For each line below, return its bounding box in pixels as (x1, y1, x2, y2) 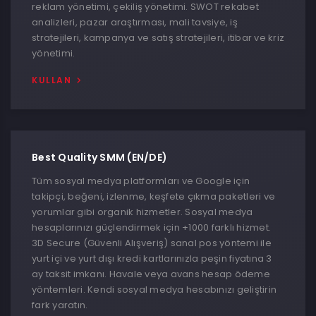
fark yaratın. (32, 298, 88, 312)
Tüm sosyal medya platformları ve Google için (32, 174, 250, 188)
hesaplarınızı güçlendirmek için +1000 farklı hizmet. (32, 221, 271, 234)
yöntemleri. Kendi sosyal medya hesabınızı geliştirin (32, 283, 276, 296)
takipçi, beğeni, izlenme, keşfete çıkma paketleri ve (32, 190, 275, 203)
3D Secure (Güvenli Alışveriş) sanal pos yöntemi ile (32, 236, 272, 250)
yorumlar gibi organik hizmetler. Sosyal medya (32, 205, 253, 219)
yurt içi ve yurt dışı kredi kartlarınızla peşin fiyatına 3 (32, 252, 272, 265)
